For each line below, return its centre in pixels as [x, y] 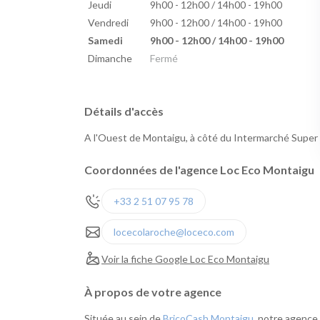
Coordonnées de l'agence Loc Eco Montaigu [199, 170]
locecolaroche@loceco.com [174, 232]
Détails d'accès [124, 111]
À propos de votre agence [153, 292]
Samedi [105, 41]
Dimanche [110, 59]
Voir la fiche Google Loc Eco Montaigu [185, 259]
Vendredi [108, 23]
